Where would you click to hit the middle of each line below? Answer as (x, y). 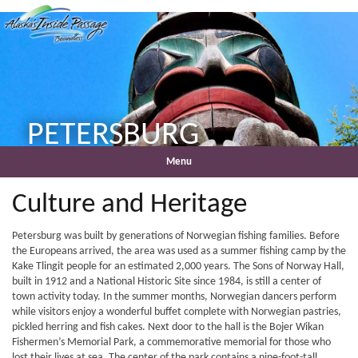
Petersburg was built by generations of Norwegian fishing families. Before (176, 236)
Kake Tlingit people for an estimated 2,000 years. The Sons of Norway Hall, (178, 266)
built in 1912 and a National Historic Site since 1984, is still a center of (167, 281)
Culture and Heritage (129, 205)
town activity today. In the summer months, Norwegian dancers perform (174, 296)
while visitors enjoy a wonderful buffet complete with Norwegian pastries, (177, 312)
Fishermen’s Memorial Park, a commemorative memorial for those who (171, 342)
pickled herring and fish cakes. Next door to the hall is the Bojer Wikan (168, 327)
